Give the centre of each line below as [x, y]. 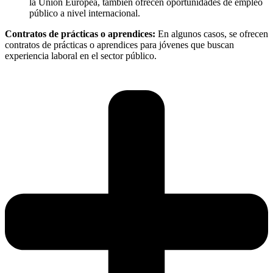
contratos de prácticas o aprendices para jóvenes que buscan [119, 45]
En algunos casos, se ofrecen [213, 34]
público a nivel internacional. [85, 13]
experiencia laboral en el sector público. [81, 56]
